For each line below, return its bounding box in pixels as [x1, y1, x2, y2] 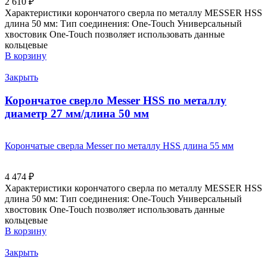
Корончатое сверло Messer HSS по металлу [5, 94, 226, 107]
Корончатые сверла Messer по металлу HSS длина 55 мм [5, 140, 234, 151]
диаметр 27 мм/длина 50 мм [5, 107, 149, 120]
